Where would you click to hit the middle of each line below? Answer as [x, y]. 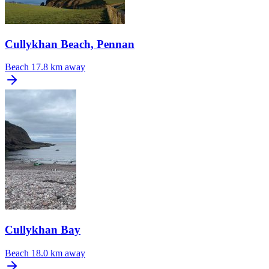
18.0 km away [58, 253]
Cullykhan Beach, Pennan [70, 44]
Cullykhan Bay [43, 230]
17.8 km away [58, 67]
